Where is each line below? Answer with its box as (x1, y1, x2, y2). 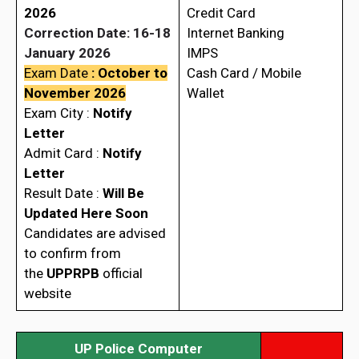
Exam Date (23, 65, 88, 82)
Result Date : (23, 185, 103, 202)
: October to (87, 65, 167, 82)
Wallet (186, 85, 224, 102)
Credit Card (186, 5, 256, 22)
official (102, 265, 143, 282)
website (23, 285, 71, 302)
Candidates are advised (23, 225, 166, 242)
